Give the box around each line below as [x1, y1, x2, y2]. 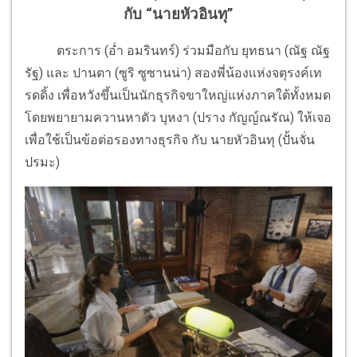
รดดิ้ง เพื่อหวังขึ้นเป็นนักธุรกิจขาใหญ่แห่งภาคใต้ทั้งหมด [25, 88, 331, 104]
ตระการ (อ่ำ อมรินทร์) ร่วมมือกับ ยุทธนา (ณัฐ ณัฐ [25, 43, 330, 59]
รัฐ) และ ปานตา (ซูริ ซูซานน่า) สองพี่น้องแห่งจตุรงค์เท [25, 65, 322, 81]
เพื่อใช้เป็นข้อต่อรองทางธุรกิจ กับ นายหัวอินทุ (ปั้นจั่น [25, 132, 315, 148]
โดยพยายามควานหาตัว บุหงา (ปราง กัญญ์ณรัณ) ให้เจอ [25, 110, 331, 126]
